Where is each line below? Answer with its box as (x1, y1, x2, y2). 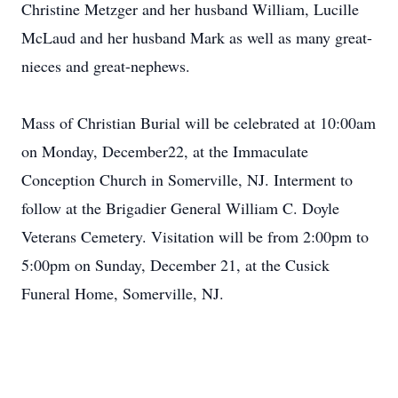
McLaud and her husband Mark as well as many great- (21, 27, 372, 48)
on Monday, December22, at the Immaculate (21, 140, 308, 162)
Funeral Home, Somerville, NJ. (21, 283, 224, 304)
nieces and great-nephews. (21, 55, 190, 76)
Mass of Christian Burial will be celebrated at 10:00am (21, 112, 376, 133)
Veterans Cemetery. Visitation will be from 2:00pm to (21, 226, 369, 247)
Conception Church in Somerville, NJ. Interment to (21, 169, 353, 190)
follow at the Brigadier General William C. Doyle (21, 197, 339, 219)
